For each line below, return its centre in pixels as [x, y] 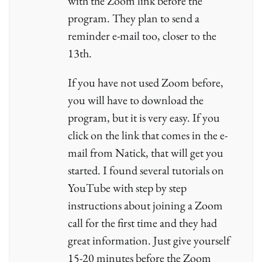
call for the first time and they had [142, 223]
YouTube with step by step [127, 188]
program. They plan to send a [134, 18]
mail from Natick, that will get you [146, 153]
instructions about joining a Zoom [145, 206]
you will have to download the [136, 100]
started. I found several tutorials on [146, 170]
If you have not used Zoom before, [146, 83]
